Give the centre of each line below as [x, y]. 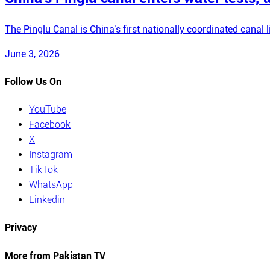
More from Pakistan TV [55, 256]
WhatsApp [51, 185]
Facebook [50, 125]
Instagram [51, 155]
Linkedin [47, 200]
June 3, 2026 [32, 54]
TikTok [43, 170]
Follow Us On [33, 81]
